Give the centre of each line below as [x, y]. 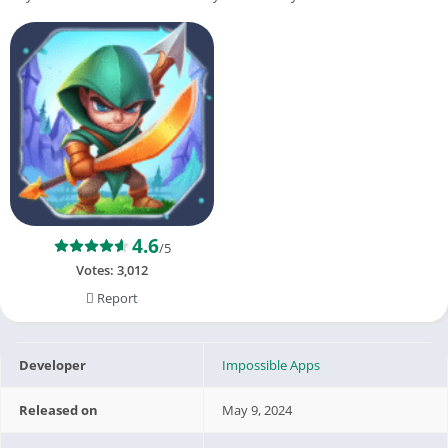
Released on [59, 409]
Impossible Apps [271, 364]
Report [116, 297]
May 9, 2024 [257, 409]
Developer [53, 364]
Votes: [96, 269]
